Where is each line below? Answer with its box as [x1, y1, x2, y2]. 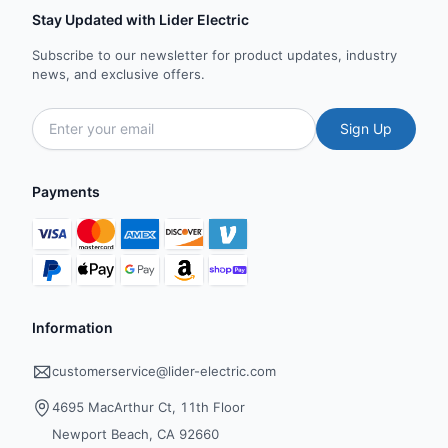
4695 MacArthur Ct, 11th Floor [52, 399, 245, 415]
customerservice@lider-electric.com [52, 363, 276, 379]
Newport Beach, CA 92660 [52, 426, 219, 442]
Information [32, 319, 113, 336]
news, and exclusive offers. [32, 66, 205, 82]
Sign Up [340, 120, 392, 137]
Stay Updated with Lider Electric [32, 11, 249, 28]
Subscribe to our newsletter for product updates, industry [32, 47, 397, 63]
